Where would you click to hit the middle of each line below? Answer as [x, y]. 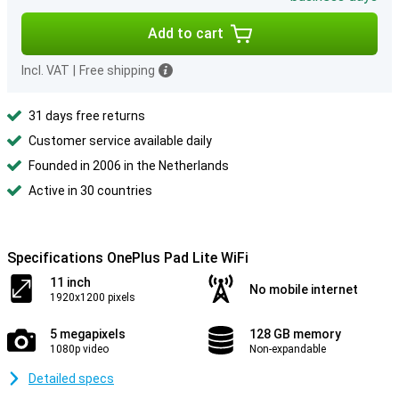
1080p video [79, 349]
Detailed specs [71, 379]
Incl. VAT [45, 70]
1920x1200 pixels [93, 297]
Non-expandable [288, 349]
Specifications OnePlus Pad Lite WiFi [128, 258]
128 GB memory [295, 334]
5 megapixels [88, 334]
